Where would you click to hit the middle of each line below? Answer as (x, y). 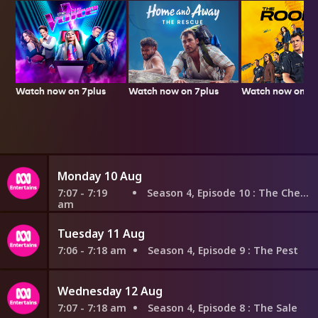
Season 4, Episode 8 (197, 307)
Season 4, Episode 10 (200, 192)
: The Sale (272, 307)
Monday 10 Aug (99, 176)
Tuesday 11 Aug (101, 233)
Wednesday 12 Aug (110, 291)
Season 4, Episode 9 (197, 250)
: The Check (277, 192)
